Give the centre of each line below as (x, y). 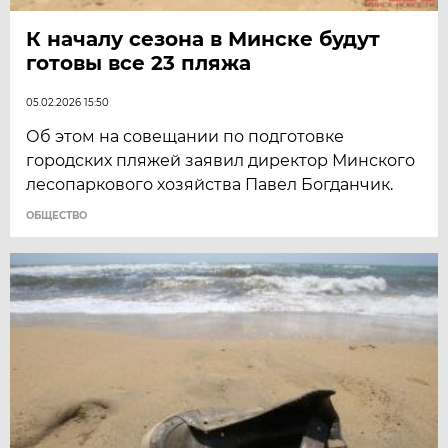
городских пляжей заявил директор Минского (221, 161)
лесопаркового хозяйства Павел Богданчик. (210, 185)
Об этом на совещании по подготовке (185, 137)
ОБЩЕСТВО (57, 216)
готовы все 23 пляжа (139, 63)
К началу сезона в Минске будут (203, 39)
